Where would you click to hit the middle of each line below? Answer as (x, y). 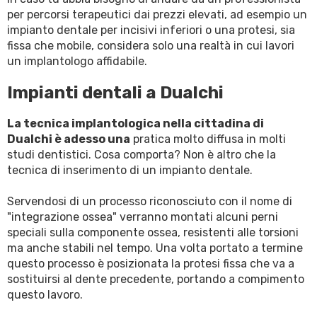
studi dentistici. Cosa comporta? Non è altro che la (142, 155)
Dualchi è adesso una (69, 139)
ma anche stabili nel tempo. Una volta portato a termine (155, 248)
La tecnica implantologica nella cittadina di (136, 123)
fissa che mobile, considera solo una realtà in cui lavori (151, 46)
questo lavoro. (45, 295)
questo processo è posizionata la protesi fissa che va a (151, 264)
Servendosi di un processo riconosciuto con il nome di (150, 201)
